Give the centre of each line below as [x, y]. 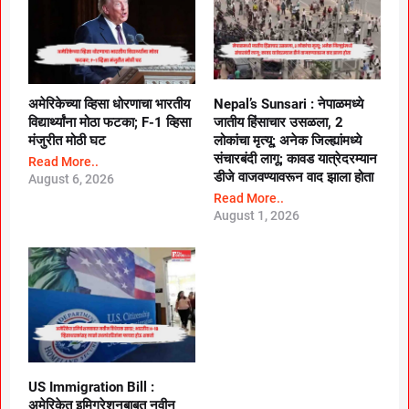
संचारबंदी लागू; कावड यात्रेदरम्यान [295, 159]
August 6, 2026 [71, 179]
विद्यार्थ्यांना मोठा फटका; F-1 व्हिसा [110, 123]
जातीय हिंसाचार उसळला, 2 [278, 123]
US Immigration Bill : [91, 387]
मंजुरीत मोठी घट [67, 141]
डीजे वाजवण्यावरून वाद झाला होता [294, 178]
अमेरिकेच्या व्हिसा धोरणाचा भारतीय [109, 105]
